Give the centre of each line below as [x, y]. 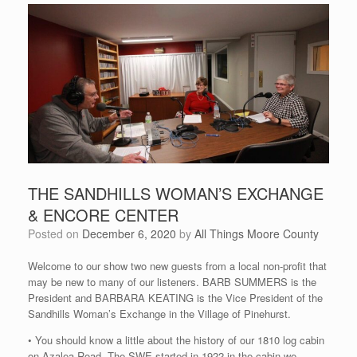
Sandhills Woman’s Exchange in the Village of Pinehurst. [159, 313]
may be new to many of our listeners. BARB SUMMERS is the [172, 281]
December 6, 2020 [129, 233]
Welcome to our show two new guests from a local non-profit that [177, 265]
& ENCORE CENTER [103, 214]
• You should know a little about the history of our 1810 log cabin [176, 339]
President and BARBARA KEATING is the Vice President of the [175, 297]
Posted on [59, 233]
